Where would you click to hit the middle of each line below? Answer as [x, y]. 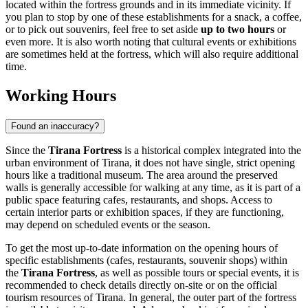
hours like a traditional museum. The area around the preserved [142, 175]
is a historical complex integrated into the [211, 151]
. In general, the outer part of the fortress [210, 298]
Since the [27, 151]
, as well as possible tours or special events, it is [197, 273]
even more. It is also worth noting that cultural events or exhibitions [151, 42]
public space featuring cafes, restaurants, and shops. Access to [139, 200]
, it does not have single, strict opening [212, 163]
